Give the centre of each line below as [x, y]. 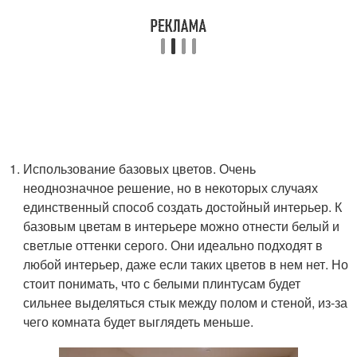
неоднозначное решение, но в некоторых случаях [171, 187]
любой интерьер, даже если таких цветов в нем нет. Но [186, 264]
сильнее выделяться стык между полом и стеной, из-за [186, 302]
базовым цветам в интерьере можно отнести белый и [182, 226]
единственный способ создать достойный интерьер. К [183, 206]
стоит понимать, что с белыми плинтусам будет [162, 283]
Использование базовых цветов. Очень [140, 168]
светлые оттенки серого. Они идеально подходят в [173, 245]
